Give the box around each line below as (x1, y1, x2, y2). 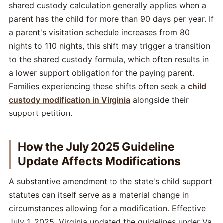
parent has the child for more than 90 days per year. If (9, 13, 214, 24)
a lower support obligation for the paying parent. (9, 67, 194, 78)
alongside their (130, 94, 189, 105)
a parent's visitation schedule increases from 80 (9, 27, 190, 37)
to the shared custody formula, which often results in (9, 54, 209, 64)
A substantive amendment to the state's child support (9, 176, 212, 186)
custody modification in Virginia (9, 94, 130, 105)
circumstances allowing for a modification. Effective (9, 203, 206, 213)
